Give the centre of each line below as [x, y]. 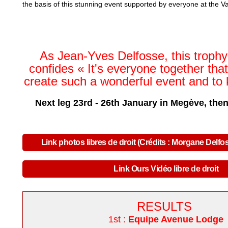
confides [53, 68]
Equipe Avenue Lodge [176, 219]
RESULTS [166, 206]
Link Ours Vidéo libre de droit [166, 168]
